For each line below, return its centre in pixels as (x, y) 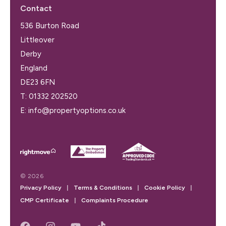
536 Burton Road (50, 25)
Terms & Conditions (103, 187)
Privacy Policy (41, 187)
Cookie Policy (165, 187)
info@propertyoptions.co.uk (77, 110)
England (34, 68)
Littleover (37, 40)
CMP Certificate (45, 200)
